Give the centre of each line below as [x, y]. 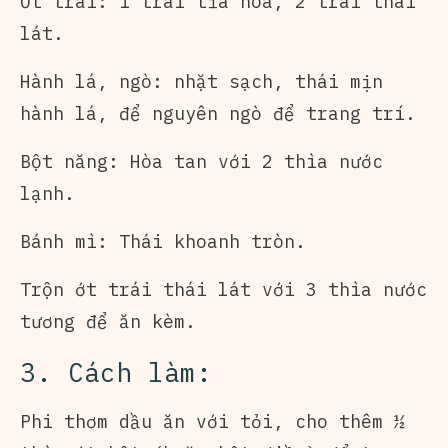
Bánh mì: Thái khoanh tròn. [163, 241]
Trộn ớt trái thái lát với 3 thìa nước [223, 289]
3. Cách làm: [116, 371]
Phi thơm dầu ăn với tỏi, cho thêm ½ [212, 421]
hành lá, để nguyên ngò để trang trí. [218, 113]
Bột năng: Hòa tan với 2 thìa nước [201, 161]
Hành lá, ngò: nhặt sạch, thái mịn [201, 81]
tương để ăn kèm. [108, 321]
